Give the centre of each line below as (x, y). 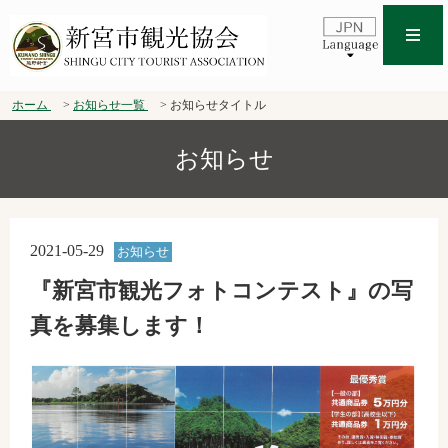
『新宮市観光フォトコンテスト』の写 (221, 290)
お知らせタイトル (218, 105)
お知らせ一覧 (109, 105)
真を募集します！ (120, 325)
